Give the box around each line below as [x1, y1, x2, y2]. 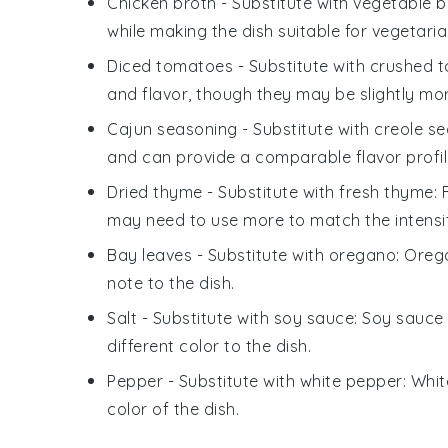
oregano [328, 244, 396, 265]
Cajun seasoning [107, 118, 238, 139]
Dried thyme [107, 181, 203, 202]
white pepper [299, 370, 403, 391]
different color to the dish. [107, 335, 311, 356]
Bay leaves [107, 244, 192, 265]
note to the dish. [107, 272, 235, 293]
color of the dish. [107, 398, 239, 419]
